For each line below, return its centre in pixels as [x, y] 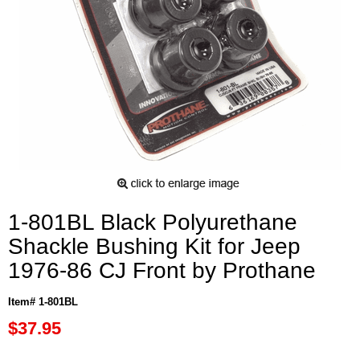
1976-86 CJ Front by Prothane [162, 270]
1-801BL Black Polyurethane [153, 222]
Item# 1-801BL [43, 301]
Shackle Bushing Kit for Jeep [154, 246]
